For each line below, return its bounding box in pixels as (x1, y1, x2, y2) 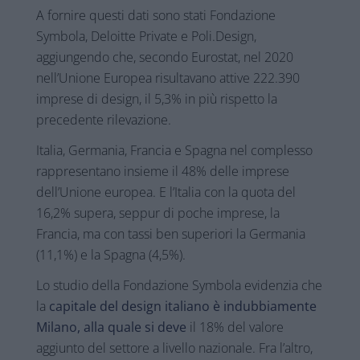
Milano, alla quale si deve (35, 318, 190, 337)
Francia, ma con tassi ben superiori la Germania (35, 225, 305, 243)
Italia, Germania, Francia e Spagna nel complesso (35, 141, 313, 160)
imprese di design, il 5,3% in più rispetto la (35, 90, 277, 108)
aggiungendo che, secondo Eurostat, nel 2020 (35, 48, 293, 67)
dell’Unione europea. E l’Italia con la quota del (35, 183, 296, 202)
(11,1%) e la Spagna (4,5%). (35, 246, 186, 264)
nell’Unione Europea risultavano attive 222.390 (35, 69, 300, 88)
